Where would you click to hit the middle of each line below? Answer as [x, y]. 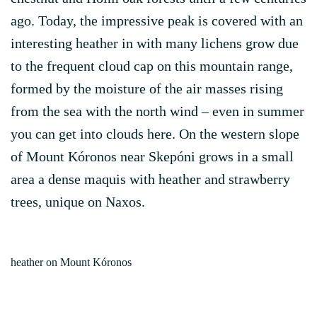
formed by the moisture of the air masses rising [147, 88]
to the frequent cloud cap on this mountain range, [152, 66]
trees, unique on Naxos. [78, 202]
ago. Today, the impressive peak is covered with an [157, 21]
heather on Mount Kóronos [71, 262]
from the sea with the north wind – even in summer [157, 111]
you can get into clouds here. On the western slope [155, 134]
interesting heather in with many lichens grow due [155, 43]
